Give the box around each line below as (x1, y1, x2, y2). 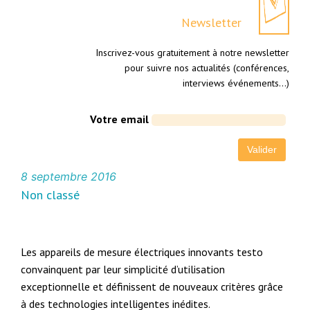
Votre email (89, 112, 149, 127)
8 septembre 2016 (21, 170, 117, 184)
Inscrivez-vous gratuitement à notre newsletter (95, 46, 289, 60)
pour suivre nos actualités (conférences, (124, 62, 289, 75)
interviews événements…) (182, 77, 289, 90)
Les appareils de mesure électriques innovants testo (21, 245, 264, 259)
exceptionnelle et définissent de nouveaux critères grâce (21, 280, 284, 294)
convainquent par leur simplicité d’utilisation (21, 262, 226, 277)
